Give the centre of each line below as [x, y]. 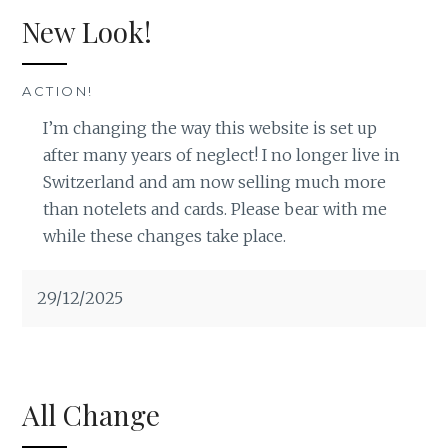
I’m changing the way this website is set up [209, 127]
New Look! [87, 31]
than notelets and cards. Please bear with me [214, 208]
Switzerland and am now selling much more [214, 181]
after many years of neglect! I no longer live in [221, 154]
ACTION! [58, 90]
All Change [91, 415]
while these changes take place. [164, 235]
